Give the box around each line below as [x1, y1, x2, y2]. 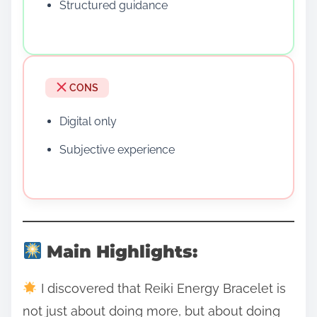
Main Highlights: [42, 241, 198, 262]
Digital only [59, 114, 117, 128]
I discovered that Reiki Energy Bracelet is [37, 280, 286, 296]
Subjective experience [59, 142, 175, 156]
